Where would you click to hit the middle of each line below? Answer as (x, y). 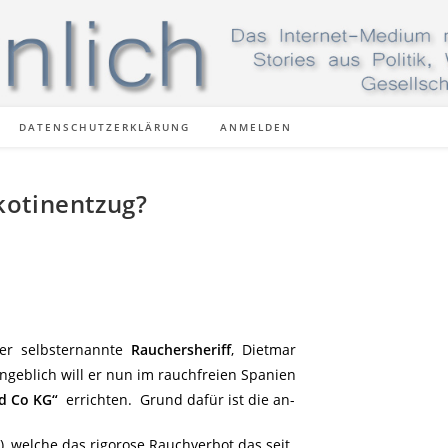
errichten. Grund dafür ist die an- (176, 399)
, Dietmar (263, 349)
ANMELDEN (256, 127)
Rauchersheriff (181, 349)
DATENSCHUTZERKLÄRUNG (104, 127)
